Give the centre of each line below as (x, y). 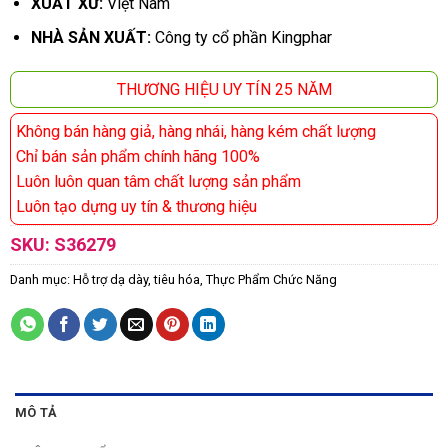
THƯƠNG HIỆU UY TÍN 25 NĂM (224, 90)
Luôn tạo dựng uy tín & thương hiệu (136, 207)
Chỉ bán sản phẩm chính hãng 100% (137, 157)
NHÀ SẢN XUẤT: (92, 38)
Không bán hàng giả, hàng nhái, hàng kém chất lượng (195, 132)
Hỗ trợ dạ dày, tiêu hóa (136, 280)
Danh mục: (41, 280)
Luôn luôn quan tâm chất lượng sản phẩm (158, 182)
